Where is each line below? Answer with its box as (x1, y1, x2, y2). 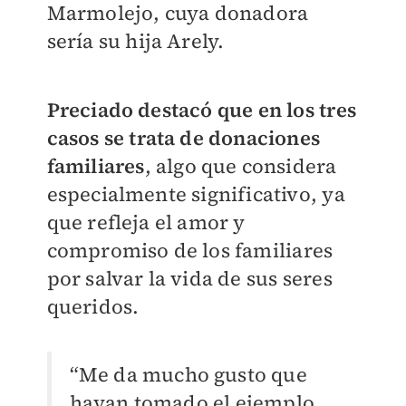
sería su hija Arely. (46, 27, 225, 55)
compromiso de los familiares (46, 237, 333, 265)
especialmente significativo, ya (46, 180, 345, 208)
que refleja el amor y (46, 208, 246, 237)
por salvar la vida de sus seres (46, 265, 333, 293)
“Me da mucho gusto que (69, 361, 307, 389)
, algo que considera (144, 152, 337, 180)
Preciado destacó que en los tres (46, 96, 356, 124)
